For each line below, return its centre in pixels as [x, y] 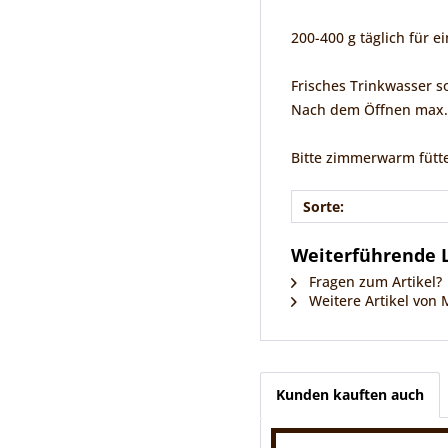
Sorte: [323, 206]
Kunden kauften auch [350, 394]
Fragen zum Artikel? [373, 281]
